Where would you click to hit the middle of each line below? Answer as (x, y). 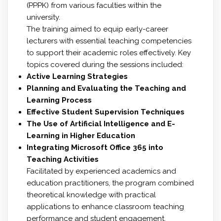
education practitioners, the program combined (110, 183)
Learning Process (59, 100)
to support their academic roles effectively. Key (109, 53)
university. (43, 18)
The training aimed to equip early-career (97, 29)
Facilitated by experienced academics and (101, 171)
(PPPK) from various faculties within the (94, 6)
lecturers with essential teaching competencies (109, 41)
